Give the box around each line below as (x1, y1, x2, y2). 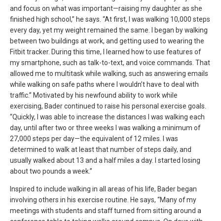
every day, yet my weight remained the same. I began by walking (10, 26, 208, 34)
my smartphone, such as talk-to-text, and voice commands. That (10, 58, 210, 67)
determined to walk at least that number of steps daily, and (10, 145, 191, 153)
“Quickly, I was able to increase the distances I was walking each (10, 112, 205, 121)
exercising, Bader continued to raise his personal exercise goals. (10, 102, 206, 110)
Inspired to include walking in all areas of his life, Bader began (10, 184, 197, 193)
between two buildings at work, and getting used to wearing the (10, 37, 204, 45)
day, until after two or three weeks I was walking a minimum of (10, 123, 200, 132)
